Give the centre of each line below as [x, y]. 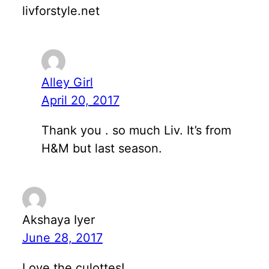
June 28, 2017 [62, 237]
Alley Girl [67, 82]
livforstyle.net [61, 11]
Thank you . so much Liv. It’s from [136, 130]
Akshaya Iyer [58, 219]
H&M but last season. [101, 148]
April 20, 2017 [80, 100]
